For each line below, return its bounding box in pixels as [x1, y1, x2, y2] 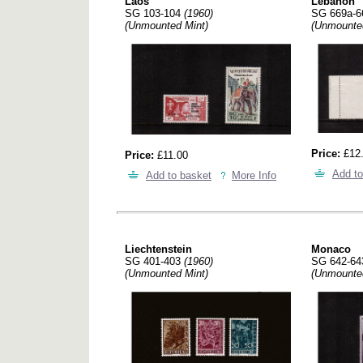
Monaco [311, 243, 351, 256]
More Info [232, 169, 276, 182]
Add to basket [146, 169, 211, 182]
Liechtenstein [125, 243, 192, 256]
